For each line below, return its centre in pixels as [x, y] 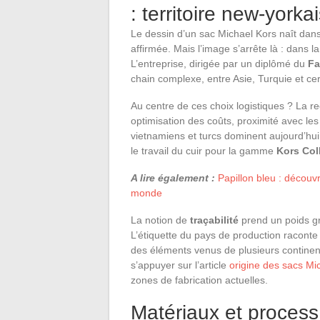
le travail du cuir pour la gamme [204, 150]
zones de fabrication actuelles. [199, 280]
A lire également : [173, 177]
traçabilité [214, 220]
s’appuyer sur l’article [180, 265]
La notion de [160, 220]
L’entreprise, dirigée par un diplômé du [219, 63]
